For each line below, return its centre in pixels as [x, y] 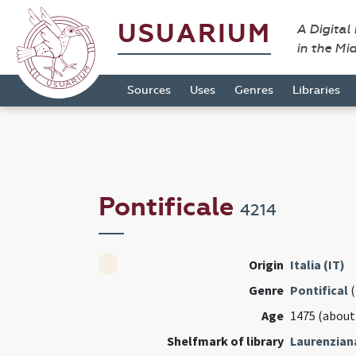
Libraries [316, 90]
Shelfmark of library [225, 341]
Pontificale [169, 207]
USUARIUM [194, 34]
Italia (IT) [317, 265]
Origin [266, 265]
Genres [254, 90]
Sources [149, 90]
